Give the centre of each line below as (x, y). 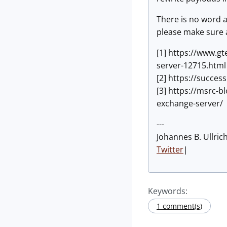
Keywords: (168, 191)
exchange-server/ (190, 103)
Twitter (170, 149)
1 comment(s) (179, 206)
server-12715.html (191, 65)
